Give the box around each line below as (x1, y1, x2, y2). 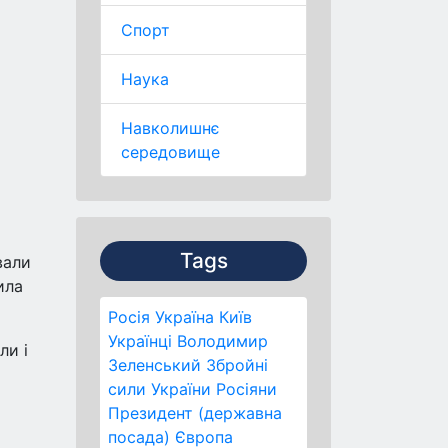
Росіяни (216, 379, 277, 399)
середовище (121, 142, 220, 162)
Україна (155, 307, 214, 327)
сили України (108, 379, 211, 399)
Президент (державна (108, 403, 282, 423)
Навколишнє (121, 118, 220, 138)
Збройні (206, 355, 268, 375)
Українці (108, 331, 172, 351)
